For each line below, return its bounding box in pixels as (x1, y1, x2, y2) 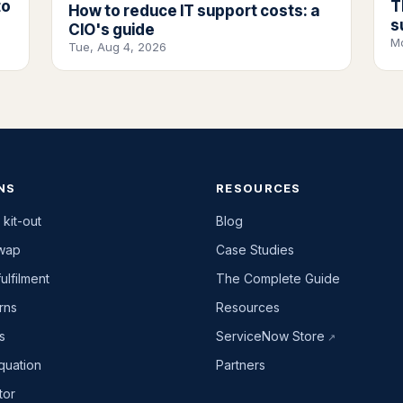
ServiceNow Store (216, 327, 325, 344)
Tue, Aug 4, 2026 (67, 39, 166, 54)
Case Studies (216, 241, 294, 257)
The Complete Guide (216, 270, 340, 286)
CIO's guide (67, 20, 155, 39)
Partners (216, 356, 265, 372)
